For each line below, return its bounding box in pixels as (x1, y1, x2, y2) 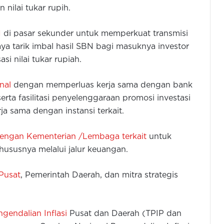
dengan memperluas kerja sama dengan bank (11, 81, 192, 89)
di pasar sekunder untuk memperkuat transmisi (1, 30, 188, 38)
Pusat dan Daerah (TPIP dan (67, 210, 181, 218)
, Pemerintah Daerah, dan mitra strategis (20, 171, 178, 179)
